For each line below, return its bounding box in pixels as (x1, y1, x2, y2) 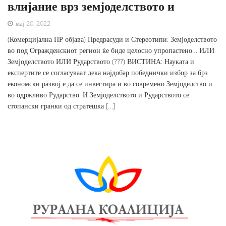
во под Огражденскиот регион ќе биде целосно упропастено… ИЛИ (8, 45, 214, 55)
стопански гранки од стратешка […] (8, 101, 115, 111)
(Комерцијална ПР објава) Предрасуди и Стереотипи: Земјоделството (8, 34, 217, 44)
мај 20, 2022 (14, 19, 50, 28)
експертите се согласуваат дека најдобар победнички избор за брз (8, 68, 208, 78)
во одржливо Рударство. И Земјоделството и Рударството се (8, 90, 189, 100)
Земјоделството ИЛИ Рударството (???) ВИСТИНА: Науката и (8, 56, 194, 67)
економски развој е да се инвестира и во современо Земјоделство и (8, 79, 212, 89)
